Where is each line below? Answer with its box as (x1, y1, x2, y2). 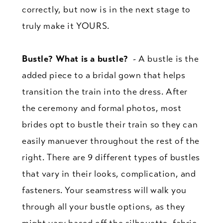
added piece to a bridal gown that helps (21, 69, 186, 81)
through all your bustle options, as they (21, 201, 185, 212)
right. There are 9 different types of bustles (21, 151, 200, 163)
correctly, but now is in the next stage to (21, 3, 191, 15)
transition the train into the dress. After (21, 86, 188, 97)
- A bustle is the (130, 53, 199, 64)
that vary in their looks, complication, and (21, 168, 196, 179)
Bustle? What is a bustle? (21, 53, 131, 64)
